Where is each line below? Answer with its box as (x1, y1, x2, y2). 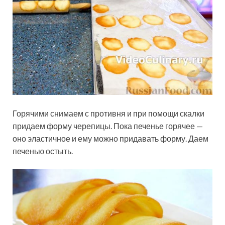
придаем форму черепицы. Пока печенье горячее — (13, 121, 203, 131)
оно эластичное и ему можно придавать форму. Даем (13, 134, 208, 144)
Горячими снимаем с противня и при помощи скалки (13, 108, 204, 119)
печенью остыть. (13, 146, 73, 156)
